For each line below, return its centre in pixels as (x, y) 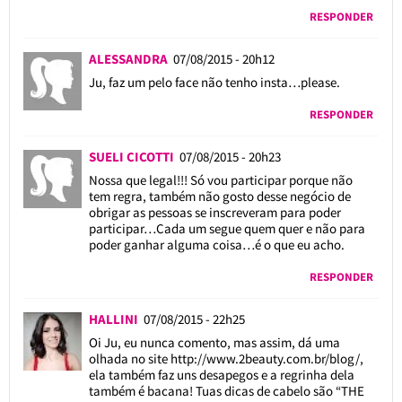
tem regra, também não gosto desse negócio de (219, 196)
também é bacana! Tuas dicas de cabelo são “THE (226, 390)
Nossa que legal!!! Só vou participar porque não (220, 179)
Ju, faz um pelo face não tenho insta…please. (214, 82)
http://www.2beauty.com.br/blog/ (265, 358)
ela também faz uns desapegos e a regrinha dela (221, 374)
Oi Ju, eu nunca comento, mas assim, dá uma (214, 342)
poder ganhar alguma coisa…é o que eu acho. (216, 244)
